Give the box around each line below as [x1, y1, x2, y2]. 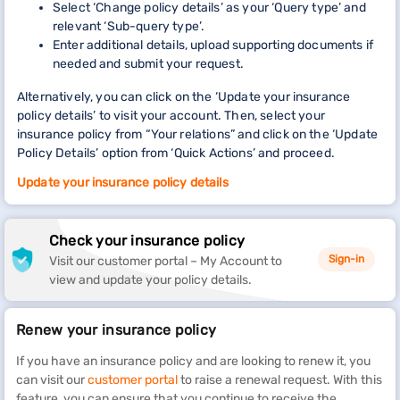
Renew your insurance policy [16, 321, 217, 338]
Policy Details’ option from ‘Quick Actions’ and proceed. [17, 145, 335, 161]
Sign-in [329, 253, 364, 265]
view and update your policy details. [49, 271, 252, 287]
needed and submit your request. [53, 55, 244, 71]
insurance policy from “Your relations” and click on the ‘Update [17, 126, 379, 142]
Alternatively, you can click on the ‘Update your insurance [17, 88, 351, 104]
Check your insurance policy [49, 231, 245, 249]
